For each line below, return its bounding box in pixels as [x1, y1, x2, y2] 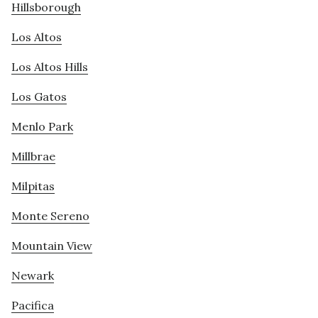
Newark [11, 268, 54, 283]
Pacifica [11, 298, 54, 313]
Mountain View [11, 238, 92, 253]
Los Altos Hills [11, 60, 88, 75]
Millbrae [11, 149, 55, 164]
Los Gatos [11, 89, 67, 104]
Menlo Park [11, 119, 73, 134]
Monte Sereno [11, 209, 89, 224]
